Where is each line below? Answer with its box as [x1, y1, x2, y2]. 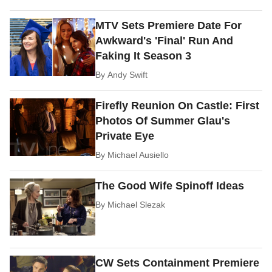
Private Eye [95, 129, 155, 142]
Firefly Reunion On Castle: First [95, 99, 260, 112]
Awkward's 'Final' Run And [95, 34, 234, 47]
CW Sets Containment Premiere [95, 256, 260, 269]
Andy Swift [107, 69, 148, 80]
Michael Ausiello [107, 149, 169, 160]
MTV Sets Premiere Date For [95, 19, 242, 32]
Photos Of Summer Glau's [95, 114, 231, 127]
